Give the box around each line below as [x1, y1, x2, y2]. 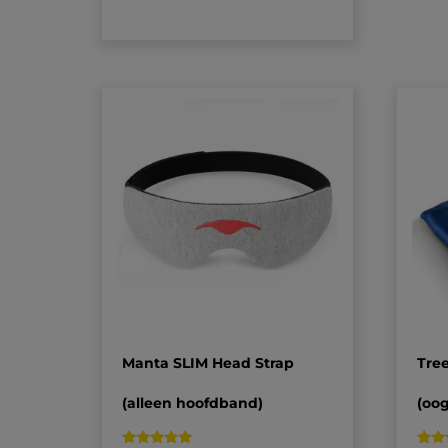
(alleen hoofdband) [122, 393, 263, 412]
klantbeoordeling [122, 7, 217, 22]
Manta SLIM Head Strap [122, 353, 294, 372]
